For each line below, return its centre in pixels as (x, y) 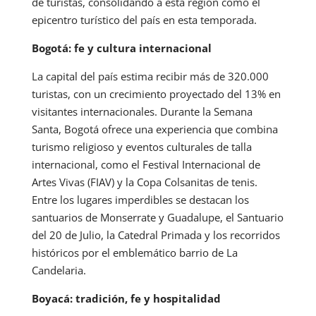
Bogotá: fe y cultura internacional (121, 48)
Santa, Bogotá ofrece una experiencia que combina (154, 129)
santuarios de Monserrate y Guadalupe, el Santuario (157, 217)
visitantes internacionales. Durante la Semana (142, 111)
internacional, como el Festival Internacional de (146, 164)
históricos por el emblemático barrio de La (134, 252)
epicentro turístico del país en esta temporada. (144, 19)
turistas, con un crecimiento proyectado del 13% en (156, 93)
